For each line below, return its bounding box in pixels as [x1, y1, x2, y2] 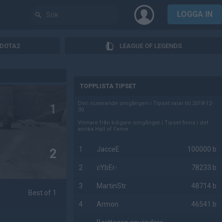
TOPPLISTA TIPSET [80, 83, 137, 90]
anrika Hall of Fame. [78, 126, 130, 132]
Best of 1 [28, 189, 57, 197]
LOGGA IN [177, 9, 213, 19]
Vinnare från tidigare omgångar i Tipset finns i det [78, 119, 209, 126]
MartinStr [97, 182, 127, 190]
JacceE [97, 145, 120, 153]
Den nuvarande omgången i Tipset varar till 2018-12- [78, 100, 214, 107]
